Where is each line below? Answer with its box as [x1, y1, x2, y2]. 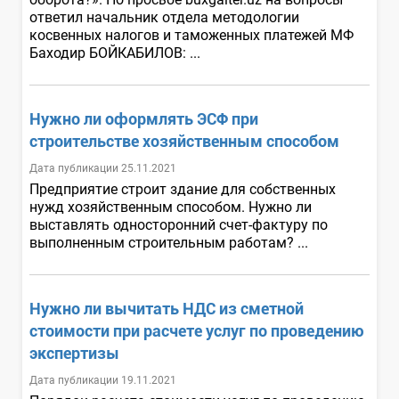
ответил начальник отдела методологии [29, 8, 299, 26]
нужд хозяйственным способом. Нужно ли [29, 198, 312, 216]
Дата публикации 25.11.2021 [29, 161, 176, 175]
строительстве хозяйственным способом [29, 131, 339, 151]
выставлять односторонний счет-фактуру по [29, 216, 328, 233]
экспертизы [29, 343, 119, 362]
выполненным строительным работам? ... [29, 233, 312, 251]
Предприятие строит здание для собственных [29, 180, 336, 198]
